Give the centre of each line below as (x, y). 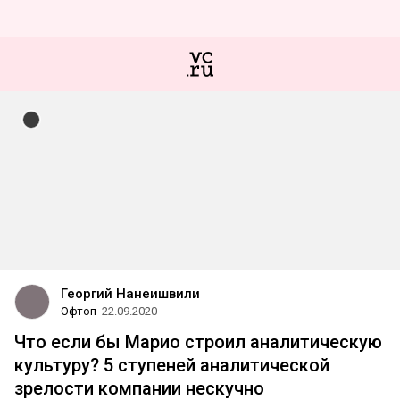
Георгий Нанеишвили (130, 294)
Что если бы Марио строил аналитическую (198, 342)
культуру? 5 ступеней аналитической (172, 365)
